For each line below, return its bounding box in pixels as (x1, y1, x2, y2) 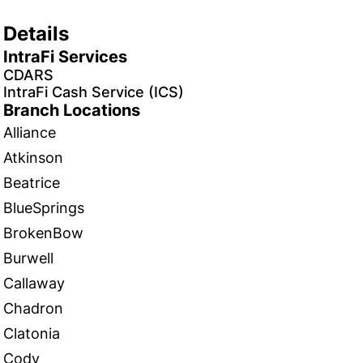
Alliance (3, 124, 56, 141)
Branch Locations (3, 100, 140, 120)
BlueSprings (3, 199, 84, 216)
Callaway (3, 275, 65, 292)
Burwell (3, 250, 53, 267)
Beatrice (3, 174, 60, 191)
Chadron (3, 300, 63, 317)
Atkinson (3, 149, 63, 166)
